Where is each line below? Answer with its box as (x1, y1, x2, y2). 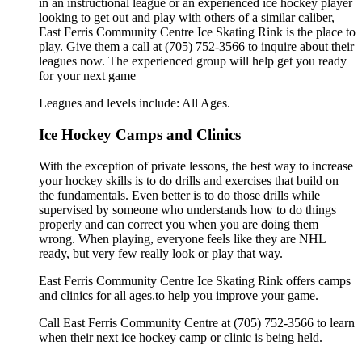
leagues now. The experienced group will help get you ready (39, 54, 347, 69)
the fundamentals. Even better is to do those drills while (39, 187, 320, 202)
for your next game (39, 69, 136, 83)
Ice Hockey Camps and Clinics (39, 126, 241, 144)
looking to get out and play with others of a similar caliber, (39, 11, 335, 25)
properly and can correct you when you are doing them (39, 217, 318, 231)
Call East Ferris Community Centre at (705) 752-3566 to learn (39, 315, 355, 330)
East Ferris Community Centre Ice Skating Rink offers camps (39, 273, 351, 288)
